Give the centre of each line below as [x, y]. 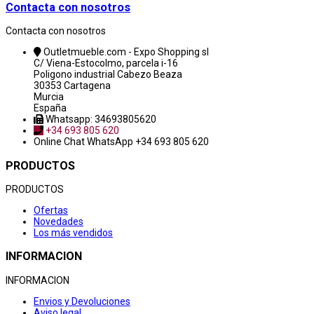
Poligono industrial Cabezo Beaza [108, 75]
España [50, 108]
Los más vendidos [73, 232]
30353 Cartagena [72, 86]
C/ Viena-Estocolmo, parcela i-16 [106, 63]
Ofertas [51, 210]
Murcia [49, 97]
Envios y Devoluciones [82, 301]
